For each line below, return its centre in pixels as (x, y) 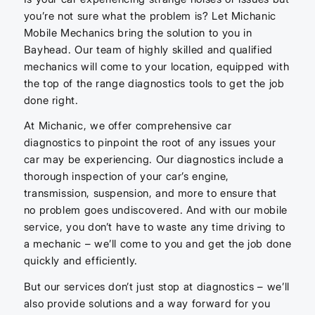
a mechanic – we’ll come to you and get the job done (157, 244)
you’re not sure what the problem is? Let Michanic (150, 15)
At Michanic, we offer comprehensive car (128, 126)
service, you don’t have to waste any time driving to (154, 227)
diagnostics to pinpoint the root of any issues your (150, 143)
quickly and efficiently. (81, 261)
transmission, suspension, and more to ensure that (150, 193)
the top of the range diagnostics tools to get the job (154, 83)
